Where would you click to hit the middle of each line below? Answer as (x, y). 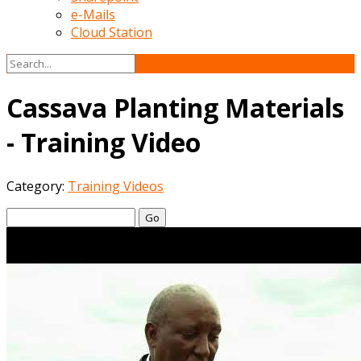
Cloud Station (112, 32)
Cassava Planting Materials (175, 108)
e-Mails (93, 15)
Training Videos (116, 186)
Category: (37, 186)
